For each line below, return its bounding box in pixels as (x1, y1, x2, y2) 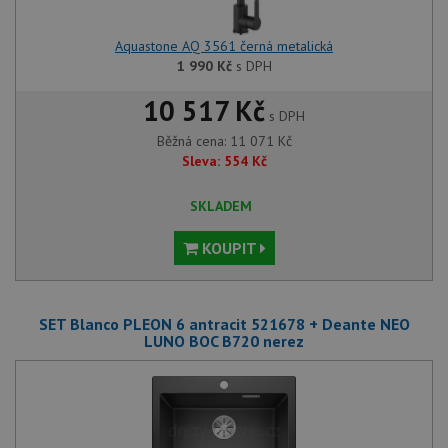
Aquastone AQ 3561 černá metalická (115, 37, 333, 56)
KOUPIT (197, 238, 260, 259)
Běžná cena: (156, 132, 230, 151)
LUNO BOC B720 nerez (144, 331, 304, 352)
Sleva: (181, 152, 220, 171)
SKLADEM (190, 197, 252, 216)
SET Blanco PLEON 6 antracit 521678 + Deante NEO (38, 314, 410, 335)
